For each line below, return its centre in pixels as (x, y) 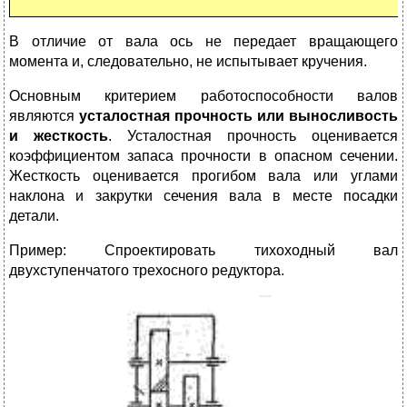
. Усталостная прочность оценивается (253, 136)
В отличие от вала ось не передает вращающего (203, 42)
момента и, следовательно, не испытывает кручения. (188, 62)
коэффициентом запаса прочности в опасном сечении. (203, 156)
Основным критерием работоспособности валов (203, 96)
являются (44, 116)
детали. (34, 216)
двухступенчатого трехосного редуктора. (147, 271)
